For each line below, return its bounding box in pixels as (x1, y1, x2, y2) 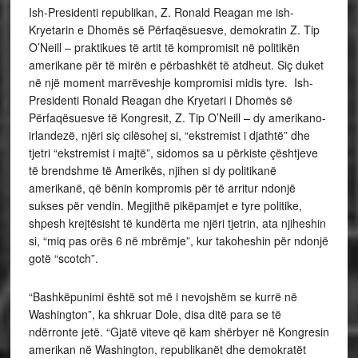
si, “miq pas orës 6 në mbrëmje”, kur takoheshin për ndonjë (28, 233, 328, 249)
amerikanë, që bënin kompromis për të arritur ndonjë (28, 180, 296, 197)
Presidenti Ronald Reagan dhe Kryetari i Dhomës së (28, 92, 292, 109)
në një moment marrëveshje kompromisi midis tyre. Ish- (28, 74, 313, 91)
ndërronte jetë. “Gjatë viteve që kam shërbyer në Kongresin (28, 324, 329, 340)
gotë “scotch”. (28, 250, 98, 267)
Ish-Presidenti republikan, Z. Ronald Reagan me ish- (28, 4, 294, 21)
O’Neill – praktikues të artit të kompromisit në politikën (28, 39, 300, 56)
